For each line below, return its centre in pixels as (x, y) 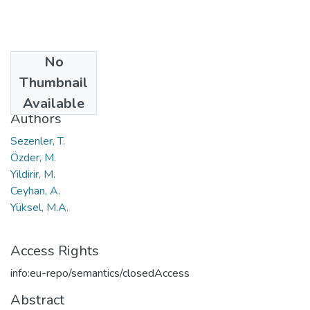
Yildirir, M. (33, 174)
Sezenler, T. (38, 141)
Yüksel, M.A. (39, 207)
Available (54, 103)
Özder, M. (33, 157)
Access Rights (55, 250)
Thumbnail (54, 82)
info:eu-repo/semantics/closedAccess (100, 273)
